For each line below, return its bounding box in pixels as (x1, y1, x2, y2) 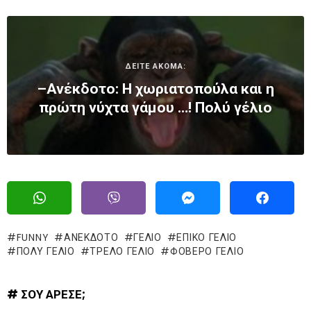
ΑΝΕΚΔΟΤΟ (63, 230, 119, 245)
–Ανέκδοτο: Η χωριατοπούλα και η (37, 80, 274, 97)
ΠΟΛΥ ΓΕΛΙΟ (16, 244, 75, 259)
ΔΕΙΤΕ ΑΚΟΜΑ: (125, 61, 186, 71)
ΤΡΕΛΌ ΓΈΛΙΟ (90, 244, 155, 259)
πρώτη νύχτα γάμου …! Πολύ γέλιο (39, 99, 272, 116)
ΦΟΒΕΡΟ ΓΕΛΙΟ (169, 244, 244, 259)
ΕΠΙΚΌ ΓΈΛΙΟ (176, 230, 237, 245)
